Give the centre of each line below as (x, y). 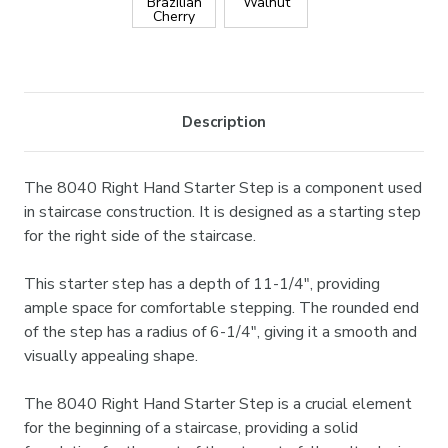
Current (50, 64)
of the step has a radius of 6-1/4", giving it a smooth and (220, 332)
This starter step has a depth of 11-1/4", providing (202, 284)
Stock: (46, 88)
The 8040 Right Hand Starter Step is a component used (223, 188)
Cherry (174, 17)
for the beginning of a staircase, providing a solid (191, 428)
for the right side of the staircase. (140, 236)
